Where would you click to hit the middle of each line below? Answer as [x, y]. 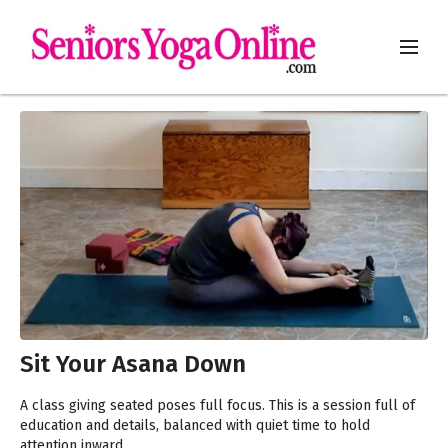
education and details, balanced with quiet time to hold [195, 426]
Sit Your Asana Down [133, 364]
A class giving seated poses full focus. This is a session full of [144, 406]
